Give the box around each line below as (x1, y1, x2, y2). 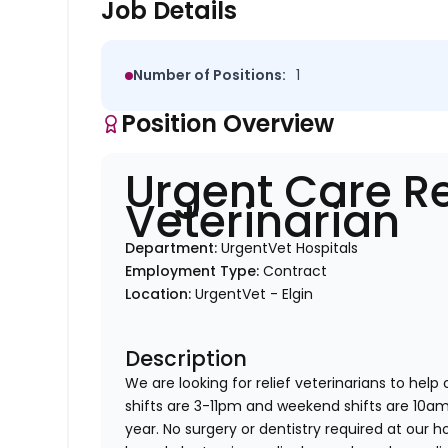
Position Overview (121, 107, 335, 141)
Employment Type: (125, 261, 264, 282)
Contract (263, 261, 328, 282)
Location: (125, 284, 196, 305)
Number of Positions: (133, 65, 287, 86)
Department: (125, 238, 222, 259)
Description (125, 344, 248, 374)
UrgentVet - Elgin (195, 284, 314, 305)
